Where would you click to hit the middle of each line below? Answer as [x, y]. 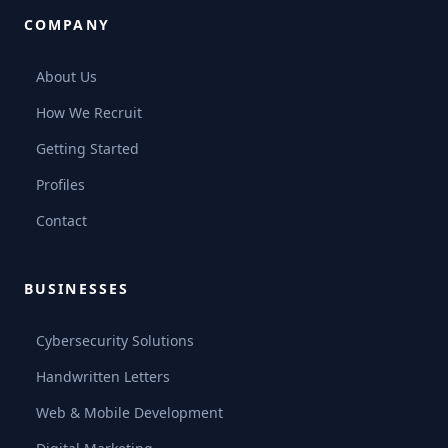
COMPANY [67, 25]
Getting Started [87, 149]
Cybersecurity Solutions [115, 341]
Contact [61, 221]
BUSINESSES [76, 289]
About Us [66, 77]
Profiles [60, 185]
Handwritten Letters [103, 377]
